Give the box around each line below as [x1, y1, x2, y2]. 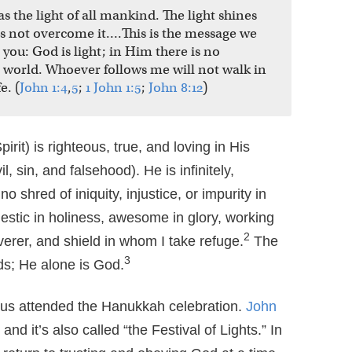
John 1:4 [19, 79, 68, 97]
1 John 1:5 [85, 79, 141, 97]
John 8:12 [148, 79, 203, 97]
